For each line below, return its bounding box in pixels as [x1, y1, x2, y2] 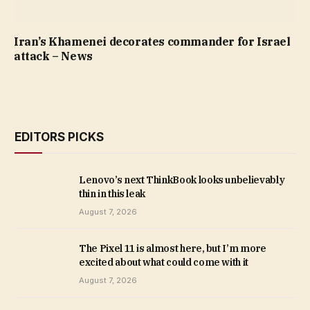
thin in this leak [79, 188, 146, 201]
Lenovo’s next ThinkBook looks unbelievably [79, 174, 285, 187]
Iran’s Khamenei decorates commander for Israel [14, 35, 291, 49]
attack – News [14, 49, 93, 64]
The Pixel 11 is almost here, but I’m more [79, 242, 266, 255]
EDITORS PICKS [15, 130, 104, 145]
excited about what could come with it [79, 256, 249, 269]
